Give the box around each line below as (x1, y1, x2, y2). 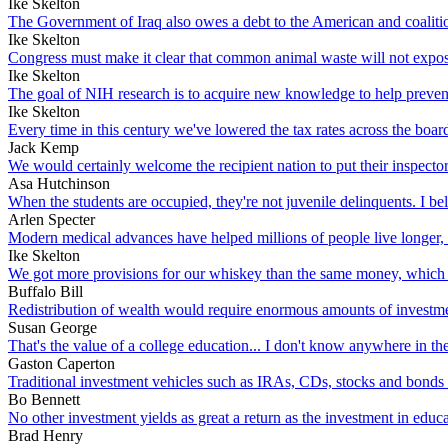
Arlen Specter (8, 210, 95, 228)
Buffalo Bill (8, 282, 83, 300)
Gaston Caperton (8, 354, 115, 372)
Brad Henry (8, 426, 83, 444)
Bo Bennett (8, 390, 80, 408)
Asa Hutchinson (8, 174, 110, 192)
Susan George (8, 318, 97, 336)
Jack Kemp (8, 138, 79, 156)
